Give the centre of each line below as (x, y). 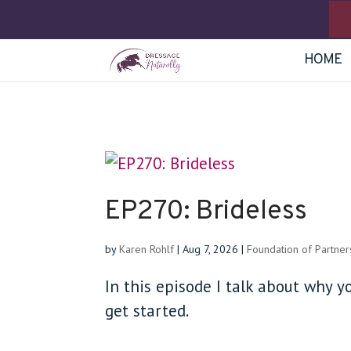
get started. (147, 311)
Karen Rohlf (147, 249)
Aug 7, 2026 (211, 249)
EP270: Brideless (206, 212)
